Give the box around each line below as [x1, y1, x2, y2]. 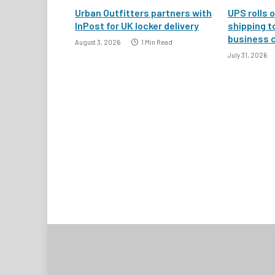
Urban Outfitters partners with [75, 6, 212, 18]
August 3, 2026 [75, 37, 120, 46]
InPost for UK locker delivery [75, 19, 199, 31]
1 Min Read [141, 37, 172, 46]
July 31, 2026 [228, 50, 267, 59]
